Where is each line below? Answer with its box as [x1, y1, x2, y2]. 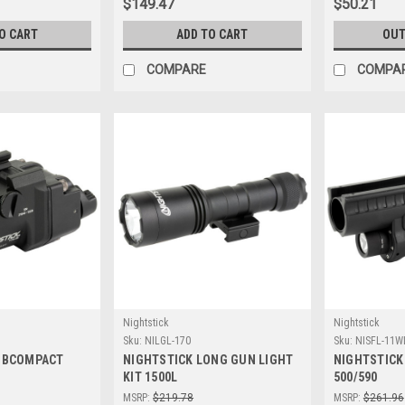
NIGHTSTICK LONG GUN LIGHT [123, 353, 294, 368]
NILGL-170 [145, 334, 192, 348]
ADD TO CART [176, 26, 249, 42]
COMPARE [146, 61, 207, 77]
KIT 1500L [123, 370, 178, 385]
